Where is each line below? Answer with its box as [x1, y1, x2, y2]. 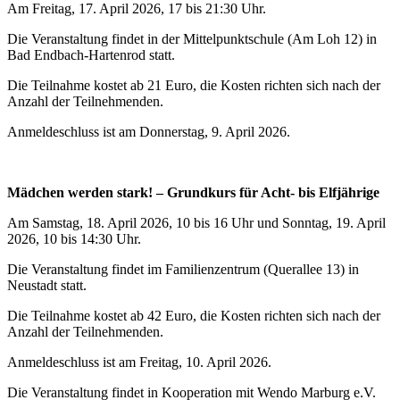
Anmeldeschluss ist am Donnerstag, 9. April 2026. [7, 124, 290, 140]
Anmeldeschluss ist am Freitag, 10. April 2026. [7, 354, 271, 371]
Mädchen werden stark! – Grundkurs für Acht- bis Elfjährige [7, 185, 379, 201]
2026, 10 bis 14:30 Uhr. [7, 231, 141, 247]
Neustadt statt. [7, 278, 90, 294]
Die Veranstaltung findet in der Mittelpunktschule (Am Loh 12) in [7, 31, 377, 47]
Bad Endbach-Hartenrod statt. [7, 47, 175, 63]
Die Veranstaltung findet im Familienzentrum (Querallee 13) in [7, 262, 359, 278]
